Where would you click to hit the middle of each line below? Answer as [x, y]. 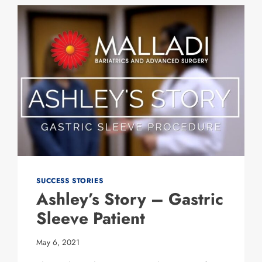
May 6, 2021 [58, 242]
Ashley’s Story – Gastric [130, 199]
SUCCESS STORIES [70, 181]
